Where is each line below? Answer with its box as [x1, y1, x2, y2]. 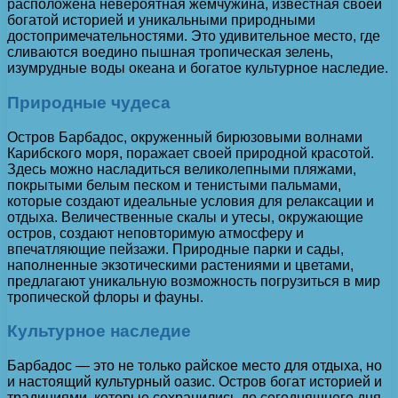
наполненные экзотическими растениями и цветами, [7, 257, 354, 273]
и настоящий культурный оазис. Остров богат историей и [7, 373, 382, 389]
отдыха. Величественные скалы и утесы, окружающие [7, 209, 363, 225]
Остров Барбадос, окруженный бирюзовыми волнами [7, 129, 362, 145]
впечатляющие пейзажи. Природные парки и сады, [7, 241, 344, 257]
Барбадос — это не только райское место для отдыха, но [7, 357, 382, 373]
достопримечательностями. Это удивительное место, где [7, 28, 380, 44]
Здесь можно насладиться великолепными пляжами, [7, 161, 356, 177]
